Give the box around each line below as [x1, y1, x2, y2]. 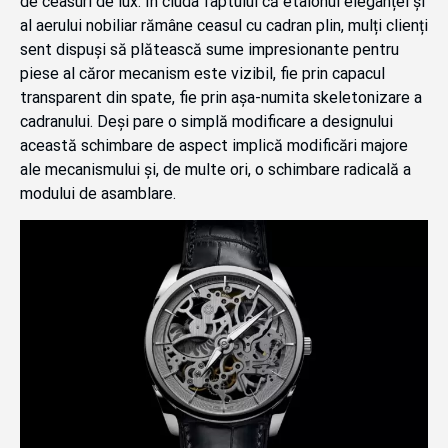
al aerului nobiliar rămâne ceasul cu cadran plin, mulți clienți [20, 16, 428, 36]
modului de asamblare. [20, 184, 176, 204]
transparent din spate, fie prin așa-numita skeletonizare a [20, 88, 422, 108]
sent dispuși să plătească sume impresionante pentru [20, 40, 399, 60]
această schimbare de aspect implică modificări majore [20, 136, 408, 156]
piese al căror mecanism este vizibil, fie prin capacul [20, 64, 385, 84]
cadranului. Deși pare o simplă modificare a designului [20, 112, 393, 132]
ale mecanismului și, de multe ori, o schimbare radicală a [20, 160, 411, 180]
